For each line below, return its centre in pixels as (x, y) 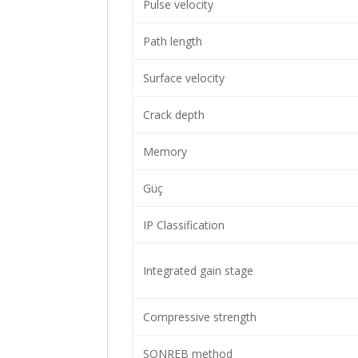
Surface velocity (182, 78)
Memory (163, 151)
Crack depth (172, 115)
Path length (171, 41)
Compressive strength (198, 317)
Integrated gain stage (196, 270)
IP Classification (182, 225)
